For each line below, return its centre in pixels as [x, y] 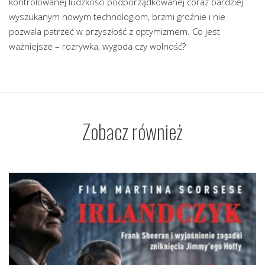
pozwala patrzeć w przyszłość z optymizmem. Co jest [114, 31]
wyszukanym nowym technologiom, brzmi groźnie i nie [117, 16]
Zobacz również [132, 131]
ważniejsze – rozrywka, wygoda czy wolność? [97, 46]
